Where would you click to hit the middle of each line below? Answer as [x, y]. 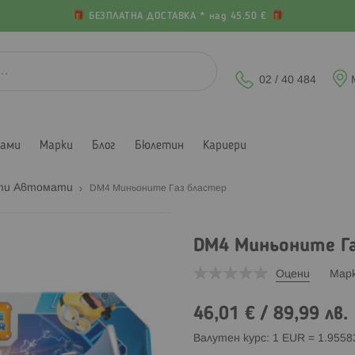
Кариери [225, 145]
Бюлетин [159, 145]
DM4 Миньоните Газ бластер [158, 188]
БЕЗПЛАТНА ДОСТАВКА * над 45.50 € [177, 17]
